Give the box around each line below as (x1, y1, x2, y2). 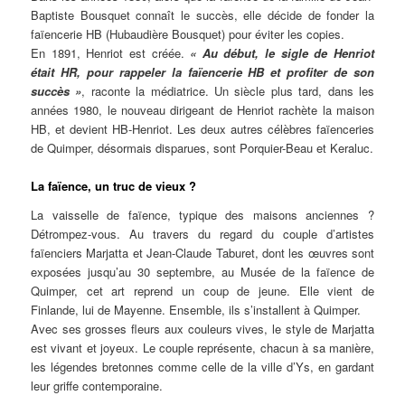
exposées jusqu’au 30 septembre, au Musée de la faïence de (31, 262, 374, 280)
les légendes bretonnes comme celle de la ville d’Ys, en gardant (31, 357, 374, 375)
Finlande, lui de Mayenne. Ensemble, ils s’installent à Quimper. (31, 300, 362, 318)
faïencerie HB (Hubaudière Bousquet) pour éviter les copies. (31, 25, 345, 43)
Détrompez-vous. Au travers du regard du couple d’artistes (31, 224, 374, 242)
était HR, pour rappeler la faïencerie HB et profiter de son (31, 63, 374, 81)
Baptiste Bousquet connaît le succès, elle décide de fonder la (31, 6, 374, 24)
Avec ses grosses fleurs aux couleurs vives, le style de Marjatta (31, 319, 374, 337)
